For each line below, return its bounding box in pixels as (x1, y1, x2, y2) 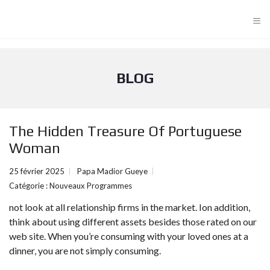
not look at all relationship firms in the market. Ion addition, (9, 201, 250, 213)
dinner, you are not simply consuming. (9, 245, 161, 256)
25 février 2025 (9, 166, 64, 176)
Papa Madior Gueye (77, 166, 148, 176)
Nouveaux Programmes (49, 181, 132, 190)
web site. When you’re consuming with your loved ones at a (9, 230, 248, 242)
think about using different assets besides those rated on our (9, 216, 257, 227)
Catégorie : (9, 181, 49, 190)
